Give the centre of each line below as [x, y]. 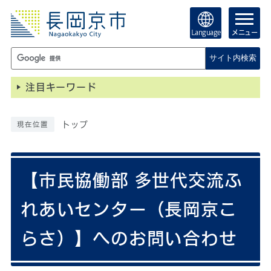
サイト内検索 [233, 58]
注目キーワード [61, 87]
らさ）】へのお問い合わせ [129, 239]
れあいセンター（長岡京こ [129, 210]
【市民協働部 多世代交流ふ [131, 181]
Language [206, 32]
